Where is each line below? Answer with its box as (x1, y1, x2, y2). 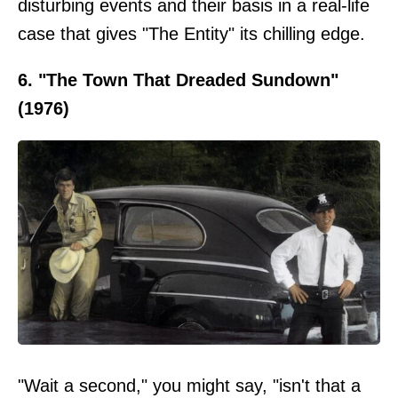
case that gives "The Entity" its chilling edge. (18, 24, 365, 44)
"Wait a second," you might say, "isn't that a (18, 375, 361, 395)
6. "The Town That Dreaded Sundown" (18, 70, 338, 90)
